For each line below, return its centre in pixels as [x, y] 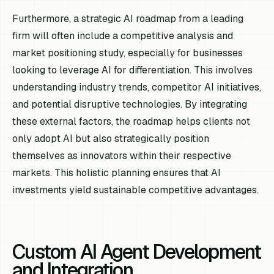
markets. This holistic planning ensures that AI [117, 173]
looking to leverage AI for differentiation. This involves [133, 70]
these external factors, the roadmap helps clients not [131, 122]
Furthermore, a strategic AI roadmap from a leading [128, 19]
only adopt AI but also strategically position [111, 139]
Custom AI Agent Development [137, 252]
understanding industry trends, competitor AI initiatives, [137, 87]
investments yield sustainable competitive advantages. [136, 190]
